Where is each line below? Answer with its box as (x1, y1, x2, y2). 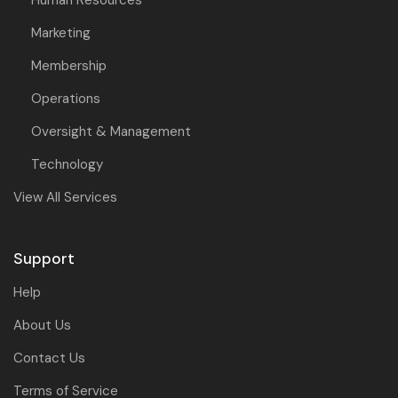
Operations (31, 90, 100, 108)
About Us (13, 316, 71, 335)
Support (13, 249, 75, 269)
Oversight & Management (31, 123, 191, 141)
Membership (31, 57, 107, 76)
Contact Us (13, 349, 85, 368)
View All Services (13, 188, 117, 207)
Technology (31, 155, 103, 174)
